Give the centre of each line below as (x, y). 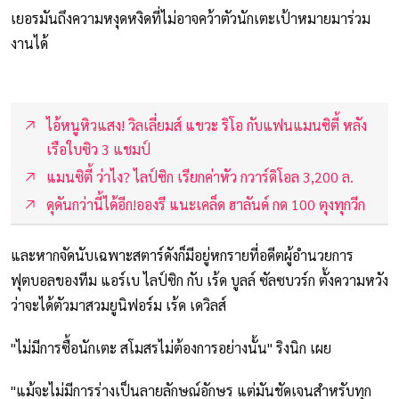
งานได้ (29, 44)
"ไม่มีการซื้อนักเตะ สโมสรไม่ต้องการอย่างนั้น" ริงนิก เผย (171, 348)
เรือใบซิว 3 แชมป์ (98, 150)
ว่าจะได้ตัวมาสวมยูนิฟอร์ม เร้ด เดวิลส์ (118, 305)
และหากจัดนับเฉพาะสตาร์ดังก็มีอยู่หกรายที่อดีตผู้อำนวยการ (182, 256)
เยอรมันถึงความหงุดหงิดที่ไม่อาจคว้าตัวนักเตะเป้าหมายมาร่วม (191, 19)
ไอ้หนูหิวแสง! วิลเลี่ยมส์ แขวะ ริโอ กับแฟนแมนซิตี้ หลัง (207, 126)
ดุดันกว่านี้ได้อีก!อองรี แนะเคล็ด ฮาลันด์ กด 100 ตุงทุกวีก (206, 205)
